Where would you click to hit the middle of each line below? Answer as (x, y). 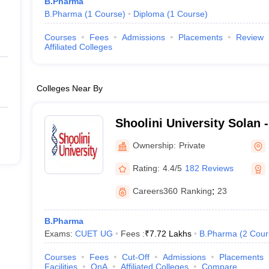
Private (192, 145)
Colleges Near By (69, 88)
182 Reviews (209, 168)
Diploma (149, 14)
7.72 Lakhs (170, 234)
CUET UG (94, 234)
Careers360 (155, 191)
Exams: (59, 234)
